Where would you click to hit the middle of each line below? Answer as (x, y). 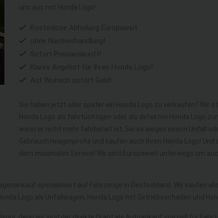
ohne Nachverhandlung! (67, 41)
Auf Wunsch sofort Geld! (70, 80)
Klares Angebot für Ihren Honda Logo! (91, 67)
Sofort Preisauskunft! (65, 54)
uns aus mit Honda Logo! (57, 7)
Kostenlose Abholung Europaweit (83, 28)
